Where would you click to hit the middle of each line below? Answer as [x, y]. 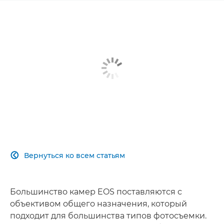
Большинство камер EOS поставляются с [96, 191]
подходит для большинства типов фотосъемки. [108, 215]
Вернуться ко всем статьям [74, 155]
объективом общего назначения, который [98, 203]
